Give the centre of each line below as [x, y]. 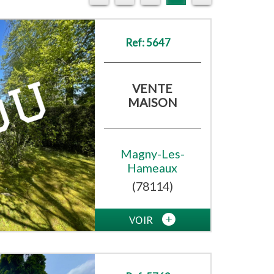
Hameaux [153, 168]
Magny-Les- [152, 154]
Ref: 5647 [148, 43]
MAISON [152, 103]
